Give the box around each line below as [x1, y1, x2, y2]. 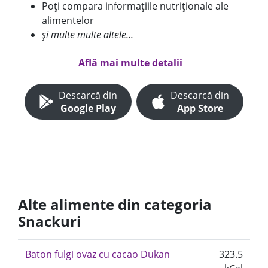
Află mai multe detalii [78, 56, 182, 69]
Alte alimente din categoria [18, 194, 212, 214]
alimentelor [42, 14, 94, 27]
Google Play [60, 102, 116, 115]
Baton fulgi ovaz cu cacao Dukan [25, 248, 170, 261]
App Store [176, 102, 223, 115]
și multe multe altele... [42, 28, 133, 41]
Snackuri [18, 211, 81, 231]
